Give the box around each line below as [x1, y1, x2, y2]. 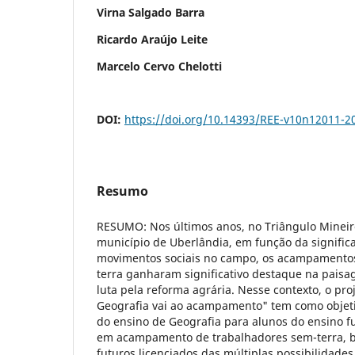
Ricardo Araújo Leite [97, 31, 208, 47]
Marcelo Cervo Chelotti [97, 58, 222, 74]
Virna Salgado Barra [97, 4, 204, 20]
